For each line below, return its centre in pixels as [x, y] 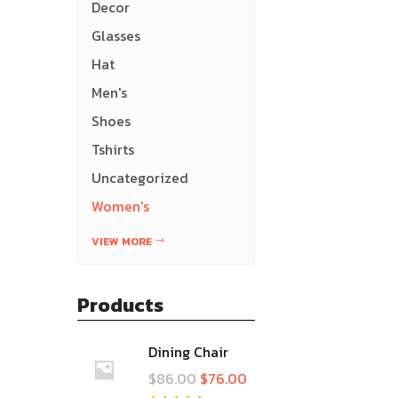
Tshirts [113, 149]
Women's [120, 206]
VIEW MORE [122, 242]
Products [120, 305]
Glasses [116, 36]
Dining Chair [188, 352]
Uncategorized [140, 178]
